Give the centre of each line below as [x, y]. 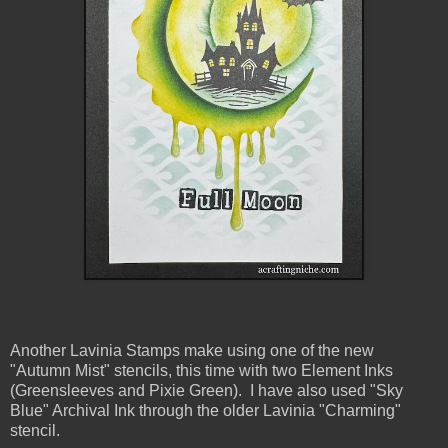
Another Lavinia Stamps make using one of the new [192, 351]
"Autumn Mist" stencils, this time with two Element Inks [201, 371]
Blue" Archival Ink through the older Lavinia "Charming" [205, 411]
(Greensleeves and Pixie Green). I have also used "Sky [206, 391]
